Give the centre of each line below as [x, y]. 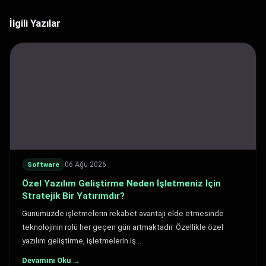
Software [43, 164]
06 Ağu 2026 [85, 164]
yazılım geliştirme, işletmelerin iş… [82, 241]
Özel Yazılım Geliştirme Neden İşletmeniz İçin [121, 183]
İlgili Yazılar [35, 23]
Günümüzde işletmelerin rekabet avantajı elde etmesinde [123, 213]
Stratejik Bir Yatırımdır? [73, 196]
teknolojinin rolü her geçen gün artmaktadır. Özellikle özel [123, 227]
